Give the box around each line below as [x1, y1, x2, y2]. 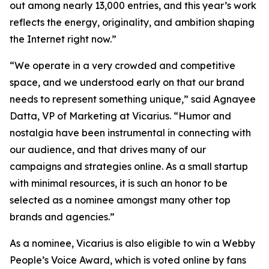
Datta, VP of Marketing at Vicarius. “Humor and [10, 110, 231, 122]
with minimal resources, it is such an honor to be [10, 177, 228, 189]
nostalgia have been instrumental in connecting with [10, 127, 251, 139]
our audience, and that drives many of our [10, 144, 206, 156]
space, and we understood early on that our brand [10, 76, 244, 88]
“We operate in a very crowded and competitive [10, 59, 235, 71]
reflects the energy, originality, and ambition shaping [10, 16, 255, 28]
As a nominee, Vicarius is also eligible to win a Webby [10, 237, 255, 249]
